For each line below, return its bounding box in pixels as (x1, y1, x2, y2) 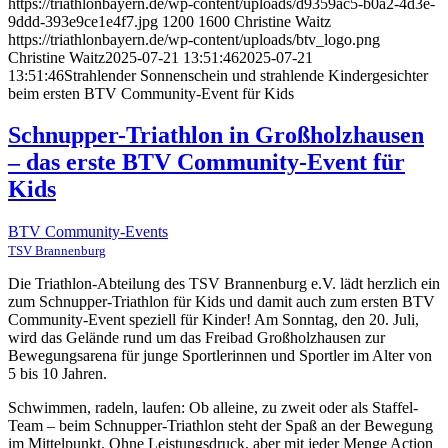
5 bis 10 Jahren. (8, 365, 107, 383)
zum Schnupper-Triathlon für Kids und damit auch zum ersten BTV (8, 293, 435, 311)
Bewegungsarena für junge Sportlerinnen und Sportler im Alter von (8, 347, 432, 365)
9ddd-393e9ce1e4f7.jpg (8, 12, 158, 30)
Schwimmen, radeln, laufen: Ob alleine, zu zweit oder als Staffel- (8, 399, 418, 417)
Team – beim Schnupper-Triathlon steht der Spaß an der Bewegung (8, 417, 433, 435)
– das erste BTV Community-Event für (8, 149, 405, 176)
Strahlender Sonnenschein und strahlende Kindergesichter (64, 66, 428, 84)
